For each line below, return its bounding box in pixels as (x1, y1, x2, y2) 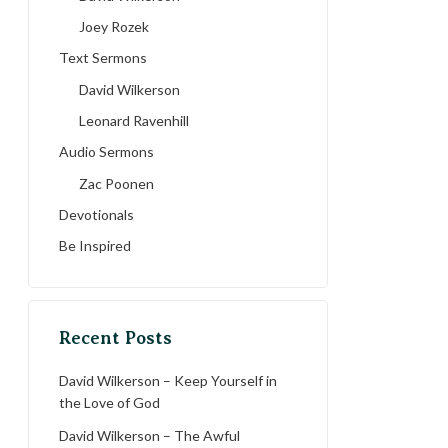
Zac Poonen (79, 175, 154, 192)
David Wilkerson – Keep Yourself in (59, 372, 277, 389)
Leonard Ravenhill (79, 112, 189, 129)
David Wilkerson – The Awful (59, 427, 240, 444)
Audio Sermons (59, 143, 154, 160)
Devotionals (59, 206, 134, 223)
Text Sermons (59, 49, 147, 66)
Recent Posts (59, 328, 172, 348)
